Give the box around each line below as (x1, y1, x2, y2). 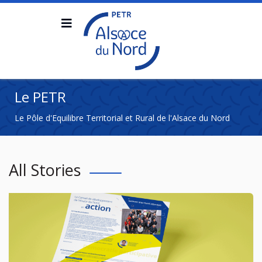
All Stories (9, 159, 81, 181)
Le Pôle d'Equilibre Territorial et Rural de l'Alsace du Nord (15, 112, 230, 123)
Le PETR (15, 87, 66, 106)
